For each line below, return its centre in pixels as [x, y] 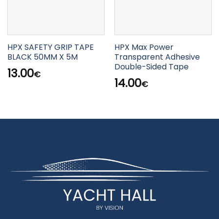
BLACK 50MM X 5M [42, 57]
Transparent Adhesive [157, 57]
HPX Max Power [144, 47]
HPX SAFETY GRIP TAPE [50, 47]
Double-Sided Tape [151, 66]
